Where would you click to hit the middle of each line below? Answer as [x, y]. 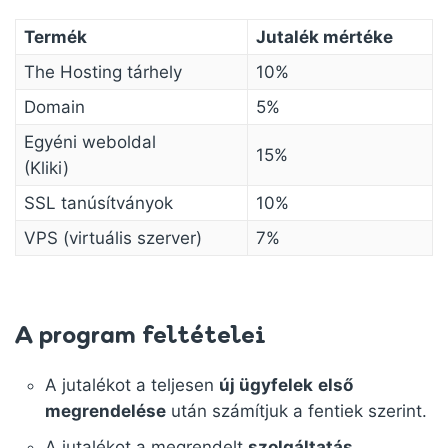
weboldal [119, 142]
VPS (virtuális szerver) [113, 238]
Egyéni [53, 142]
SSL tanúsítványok [98, 203]
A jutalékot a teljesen [132, 385]
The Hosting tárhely [103, 72]
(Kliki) [46, 168]
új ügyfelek [266, 385]
